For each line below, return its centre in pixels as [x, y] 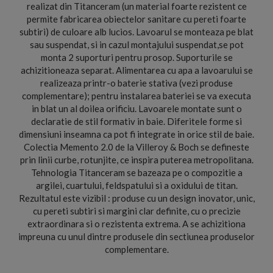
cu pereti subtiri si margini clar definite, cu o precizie [136, 211]
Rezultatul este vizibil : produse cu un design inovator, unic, [136, 198]
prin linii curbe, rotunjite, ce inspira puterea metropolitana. [136, 160]
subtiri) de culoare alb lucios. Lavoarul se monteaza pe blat [136, 32]
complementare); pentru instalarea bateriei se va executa [136, 96]
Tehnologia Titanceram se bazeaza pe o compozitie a [136, 172]
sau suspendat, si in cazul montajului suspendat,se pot [136, 44]
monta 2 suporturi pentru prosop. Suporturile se [136, 57]
